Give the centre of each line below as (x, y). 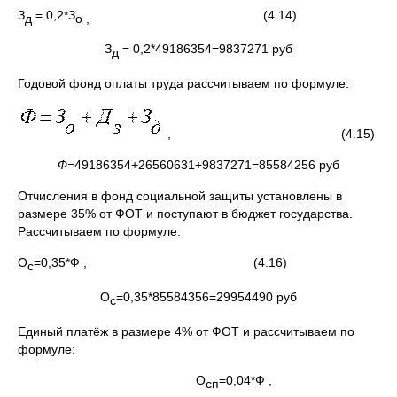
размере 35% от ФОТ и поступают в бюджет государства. (185, 214)
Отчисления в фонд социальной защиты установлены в (180, 196)
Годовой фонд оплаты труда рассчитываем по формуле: (183, 84)
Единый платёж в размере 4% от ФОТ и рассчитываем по (186, 331)
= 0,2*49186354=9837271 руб (206, 49)
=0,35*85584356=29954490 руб (206, 296)
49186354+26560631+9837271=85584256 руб (207, 165)
